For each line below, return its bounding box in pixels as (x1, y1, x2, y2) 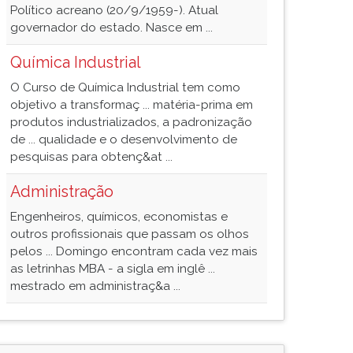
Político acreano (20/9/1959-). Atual (10, 3, 218, 17)
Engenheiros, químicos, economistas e (10, 210, 228, 224)
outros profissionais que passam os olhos (10, 227, 249, 241)
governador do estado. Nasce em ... (10, 20, 213, 35)
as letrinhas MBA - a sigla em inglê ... (10, 262, 215, 276)
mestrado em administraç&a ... (10, 279, 180, 293)
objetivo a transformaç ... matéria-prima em (10, 98, 253, 112)
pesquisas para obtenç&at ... (10, 150, 173, 164)
